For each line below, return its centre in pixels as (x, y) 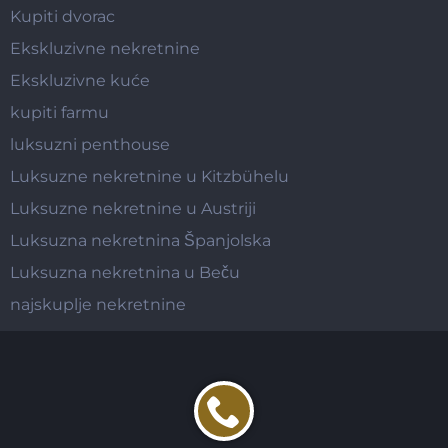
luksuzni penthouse (90, 144)
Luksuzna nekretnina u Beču (125, 272)
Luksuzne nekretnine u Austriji (133, 208)
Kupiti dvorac (62, 16)
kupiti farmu (59, 112)
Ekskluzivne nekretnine (105, 48)
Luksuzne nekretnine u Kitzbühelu (149, 176)
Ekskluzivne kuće (80, 80)
